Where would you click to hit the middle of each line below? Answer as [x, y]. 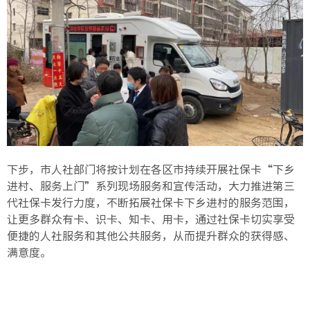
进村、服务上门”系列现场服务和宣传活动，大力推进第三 [151, 186]
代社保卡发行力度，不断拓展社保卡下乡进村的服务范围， [151, 203]
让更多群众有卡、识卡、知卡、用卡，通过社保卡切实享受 [151, 220]
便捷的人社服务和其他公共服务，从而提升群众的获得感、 [151, 236]
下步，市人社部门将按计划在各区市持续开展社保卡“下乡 [151, 170]
